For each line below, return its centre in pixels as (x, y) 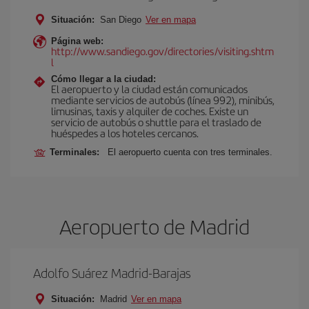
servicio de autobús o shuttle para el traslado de (156, 122)
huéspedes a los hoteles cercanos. (125, 133)
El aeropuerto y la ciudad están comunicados (149, 89)
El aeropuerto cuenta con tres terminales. (190, 152)
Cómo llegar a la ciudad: (103, 79)
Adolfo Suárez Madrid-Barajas (112, 273)
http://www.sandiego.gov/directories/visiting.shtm (162, 51)
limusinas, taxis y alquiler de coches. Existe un (150, 111)
